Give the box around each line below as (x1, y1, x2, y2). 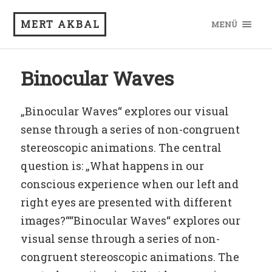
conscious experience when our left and (20, 177, 239, 191)
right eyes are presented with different (20, 195, 232, 209)
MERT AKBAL (21, 18, 101, 30)
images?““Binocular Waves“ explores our (20, 213, 240, 228)
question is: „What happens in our (20, 158, 204, 173)
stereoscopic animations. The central (20, 140, 222, 155)
